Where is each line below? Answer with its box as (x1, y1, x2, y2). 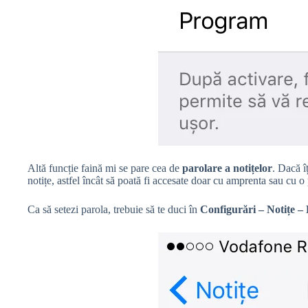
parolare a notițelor (182, 162, 272, 175)
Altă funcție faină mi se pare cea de (27, 162, 182, 175)
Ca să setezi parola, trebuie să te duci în (27, 203, 200, 216)
